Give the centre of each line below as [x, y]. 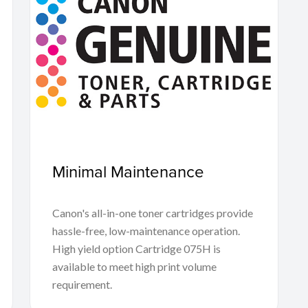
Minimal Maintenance [128, 171]
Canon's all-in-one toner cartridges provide [152, 212]
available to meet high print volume [134, 266]
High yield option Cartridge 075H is [136, 248]
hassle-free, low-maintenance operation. [146, 230]
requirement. [82, 284]
